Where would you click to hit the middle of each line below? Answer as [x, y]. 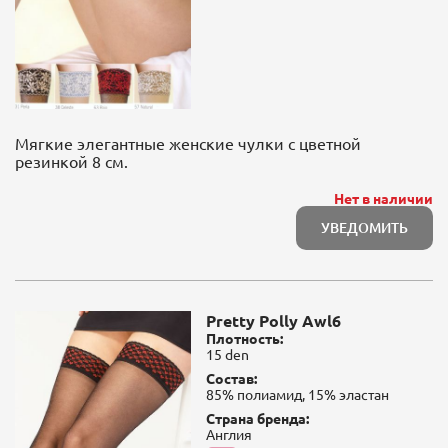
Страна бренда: [257, 418]
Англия [228, 434]
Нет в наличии [383, 198]
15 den [227, 354]
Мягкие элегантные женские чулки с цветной [188, 143]
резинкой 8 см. [71, 161]
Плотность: [244, 338]
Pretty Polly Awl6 [273, 321]
